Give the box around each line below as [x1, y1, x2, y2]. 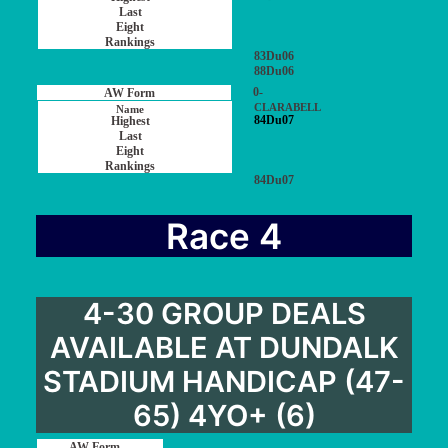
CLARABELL [254, 101, 321, 113]
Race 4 [166, 215, 282, 257]
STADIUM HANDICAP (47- [43, 364, 405, 399]
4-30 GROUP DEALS [82, 296, 161, 331]
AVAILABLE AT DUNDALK [49, 330, 399, 365]
